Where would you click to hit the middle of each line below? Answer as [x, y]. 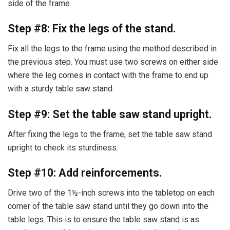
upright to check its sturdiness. [63, 147]
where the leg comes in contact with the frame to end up [108, 75]
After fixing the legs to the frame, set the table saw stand [110, 134]
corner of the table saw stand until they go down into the [108, 206]
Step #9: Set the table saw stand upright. [110, 114]
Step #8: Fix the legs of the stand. [92, 29]
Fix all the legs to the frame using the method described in [112, 49]
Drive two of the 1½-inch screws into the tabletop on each [111, 193]
